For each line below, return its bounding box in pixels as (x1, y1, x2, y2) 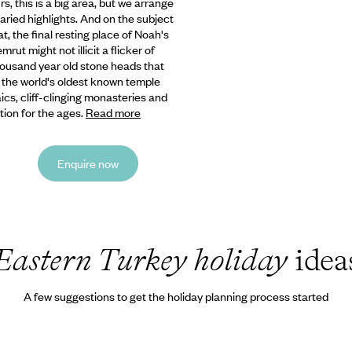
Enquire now (57, 155, 119, 171)
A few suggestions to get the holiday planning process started (24, 288, 328, 305)
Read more (86, 104, 141, 120)
